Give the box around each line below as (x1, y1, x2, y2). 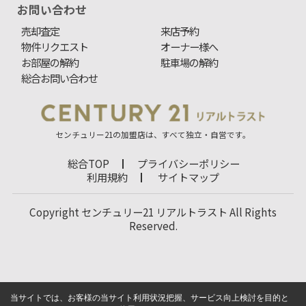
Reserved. (128, 217, 178, 233)
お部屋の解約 (21, 54, 79, 70)
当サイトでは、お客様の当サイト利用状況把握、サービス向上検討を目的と (10, 293, 289, 303)
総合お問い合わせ (21, 70, 98, 85)
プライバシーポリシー (137, 155, 240, 171)
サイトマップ (157, 169, 219, 184)
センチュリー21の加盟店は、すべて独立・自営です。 (55, 128, 251, 140)
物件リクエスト (21, 38, 88, 54)
